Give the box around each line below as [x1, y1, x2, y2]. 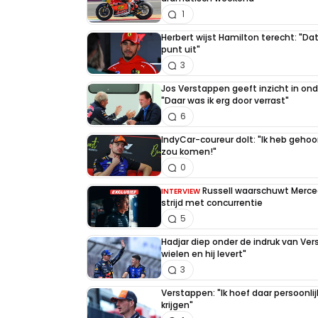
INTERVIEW [161, 186, 200, 197]
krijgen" [161, 299, 193, 312]
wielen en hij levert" [161, 248, 246, 261]
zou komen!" [161, 146, 216, 158]
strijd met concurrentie [161, 197, 263, 209]
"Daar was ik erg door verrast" [161, 94, 289, 107]
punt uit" [161, 43, 200, 56]
